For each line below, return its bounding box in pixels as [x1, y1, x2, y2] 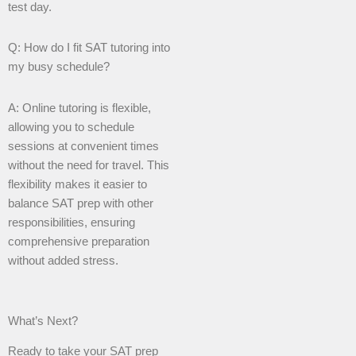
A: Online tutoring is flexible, [8, 101, 151, 114]
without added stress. [8, 253, 118, 267]
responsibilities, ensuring [8, 215, 135, 229]
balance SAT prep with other [8, 196, 153, 210]
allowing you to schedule [8, 120, 134, 133]
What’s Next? [8, 314, 78, 327]
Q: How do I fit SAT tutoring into [8, 41, 170, 55]
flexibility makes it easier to [8, 177, 147, 191]
